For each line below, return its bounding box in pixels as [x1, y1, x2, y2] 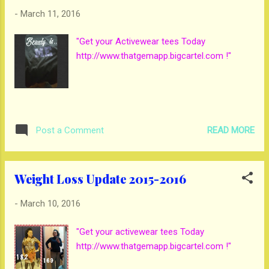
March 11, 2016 [20, 8, 80, 19]
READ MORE [207, 124, 255, 136]
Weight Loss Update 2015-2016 [14, 171, 186, 187]
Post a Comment [36, 125, 104, 136]
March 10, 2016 [20, 198, 80, 210]
